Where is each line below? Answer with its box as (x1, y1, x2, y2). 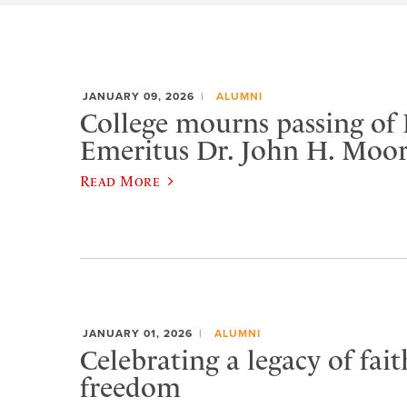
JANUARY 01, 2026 (83, 327, 193, 341)
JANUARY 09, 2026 (83, 90, 194, 104)
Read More (80, 172, 161, 189)
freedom (80, 371, 181, 404)
